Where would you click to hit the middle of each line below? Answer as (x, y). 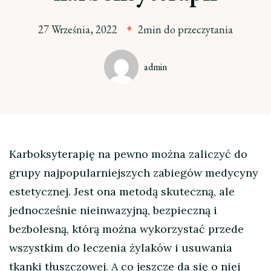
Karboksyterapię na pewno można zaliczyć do (128, 154)
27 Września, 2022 (78, 30)
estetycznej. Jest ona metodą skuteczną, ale (122, 192)
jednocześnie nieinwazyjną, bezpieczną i (113, 211)
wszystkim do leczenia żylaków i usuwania (121, 248)
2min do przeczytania (185, 30)
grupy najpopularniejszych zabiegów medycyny (134, 173)
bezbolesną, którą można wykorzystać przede (126, 229)
